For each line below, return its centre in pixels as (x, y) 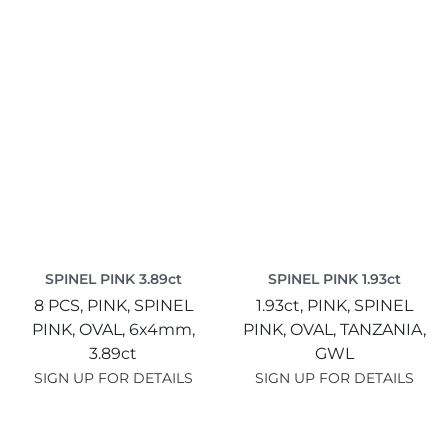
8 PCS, (60, 305)
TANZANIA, (383, 329)
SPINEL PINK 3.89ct (113, 278)
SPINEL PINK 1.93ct (335, 278)
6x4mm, (161, 329)
